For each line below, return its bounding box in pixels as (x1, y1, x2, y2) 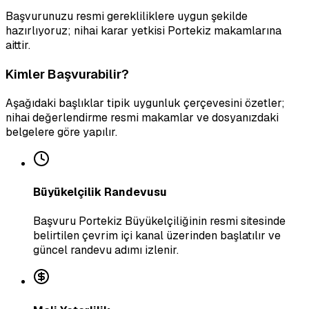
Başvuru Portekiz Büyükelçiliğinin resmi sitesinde (33, 214, 286, 229)
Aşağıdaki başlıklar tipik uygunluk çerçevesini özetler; (6, 95, 285, 110)
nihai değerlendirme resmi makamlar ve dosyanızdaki (6, 110, 279, 125)
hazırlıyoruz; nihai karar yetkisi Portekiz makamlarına (6, 23, 281, 39)
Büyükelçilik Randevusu (33, 185, 167, 200)
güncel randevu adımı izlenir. (33, 243, 179, 258)
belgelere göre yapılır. (6, 124, 117, 139)
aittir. (6, 38, 30, 53)
